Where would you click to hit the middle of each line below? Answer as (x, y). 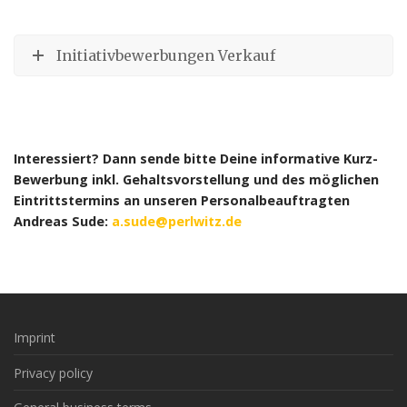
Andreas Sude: (63, 221)
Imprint (35, 338)
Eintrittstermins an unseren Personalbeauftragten (182, 200)
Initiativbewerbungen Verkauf (166, 55)
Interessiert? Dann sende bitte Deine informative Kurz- (196, 158)
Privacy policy (53, 372)
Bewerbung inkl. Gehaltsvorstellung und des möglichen (196, 179)
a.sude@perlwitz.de (177, 221)
